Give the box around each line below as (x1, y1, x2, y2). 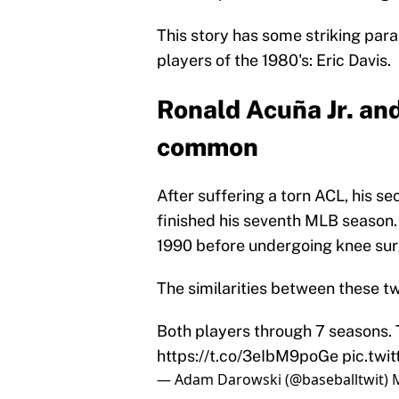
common (157, 132, 258, 162)
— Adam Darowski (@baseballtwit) (157, 370, 392, 390)
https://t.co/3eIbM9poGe (157, 346, 338, 366)
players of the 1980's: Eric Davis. (157, 51, 391, 70)
